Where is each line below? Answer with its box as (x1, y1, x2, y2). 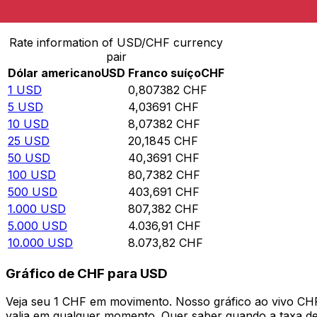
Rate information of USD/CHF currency (9, 35, 223, 50)
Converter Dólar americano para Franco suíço (6, 6, 265, 21)
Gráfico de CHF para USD (6, 265, 168, 282)
